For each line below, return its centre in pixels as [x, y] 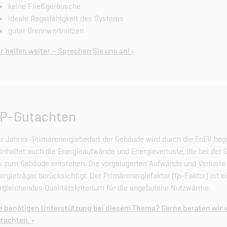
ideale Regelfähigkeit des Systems [66, 18]
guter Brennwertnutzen [46, 31]
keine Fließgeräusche [44, 6]
